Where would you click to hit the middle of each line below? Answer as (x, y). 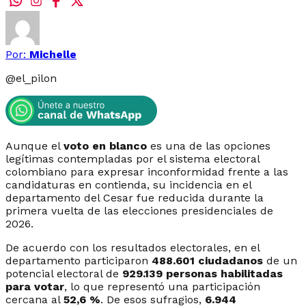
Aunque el (34, 145)
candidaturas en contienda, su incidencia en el (128, 184)
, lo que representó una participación (162, 286)
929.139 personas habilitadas (203, 273)
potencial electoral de (64, 273)
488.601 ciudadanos (207, 260)
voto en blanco (105, 145)
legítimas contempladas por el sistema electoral (133, 158)
